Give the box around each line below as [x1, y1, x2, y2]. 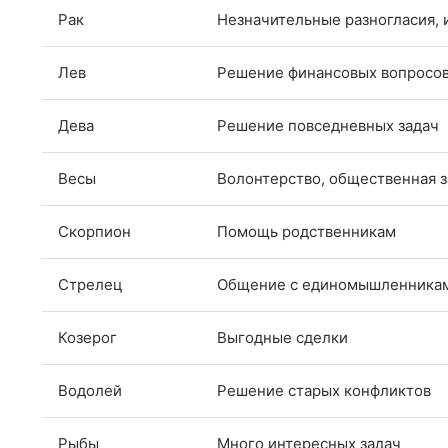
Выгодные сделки [217, 327, 348, 347]
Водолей [58, 380, 122, 400]
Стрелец [58, 274, 123, 294]
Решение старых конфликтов [217, 380, 431, 400]
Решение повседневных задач [217, 115, 439, 135]
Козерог [58, 327, 117, 347]
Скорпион [58, 221, 131, 241]
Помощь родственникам [217, 221, 396, 241]
